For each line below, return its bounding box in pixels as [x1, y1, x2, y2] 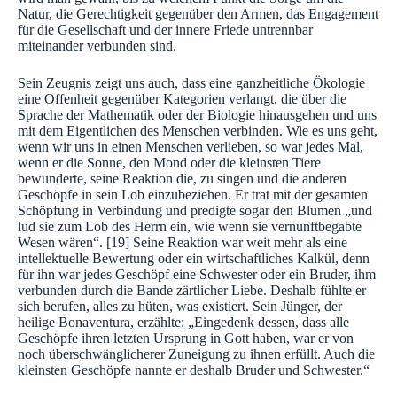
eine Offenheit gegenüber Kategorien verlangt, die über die [18, 91, 346, 107]
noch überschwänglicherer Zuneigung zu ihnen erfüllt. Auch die [18, 346, 375, 362]
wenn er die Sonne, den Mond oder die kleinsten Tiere [18, 155, 321, 171]
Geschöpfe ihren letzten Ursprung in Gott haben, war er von [18, 331, 354, 346]
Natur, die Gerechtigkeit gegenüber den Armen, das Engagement [18, 6, 378, 22]
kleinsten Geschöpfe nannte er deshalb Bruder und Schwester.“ [18, 362, 370, 378]
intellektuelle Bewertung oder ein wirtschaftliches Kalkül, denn [18, 251, 370, 267]
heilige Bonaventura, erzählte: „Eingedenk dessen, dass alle [18, 315, 349, 331]
